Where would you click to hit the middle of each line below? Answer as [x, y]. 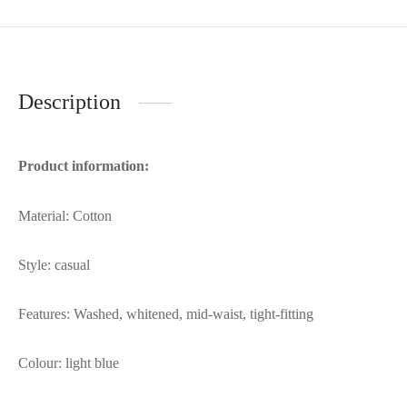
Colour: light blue [69, 363]
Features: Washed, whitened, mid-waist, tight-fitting [166, 314]
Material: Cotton [65, 216]
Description [69, 102]
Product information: [84, 166]
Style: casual [54, 265]
